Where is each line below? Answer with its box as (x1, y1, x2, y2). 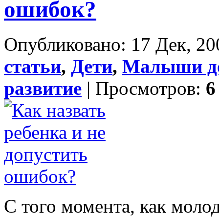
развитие (4, 77, 82, 99)
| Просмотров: (82, 77, 206, 99)
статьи (4, 55, 61, 77)
